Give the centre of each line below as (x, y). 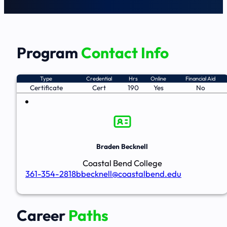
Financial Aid (201, 78)
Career (42, 215)
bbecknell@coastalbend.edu (129, 174)
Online (159, 78)
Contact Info (125, 52)
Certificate (46, 87)
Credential (99, 78)
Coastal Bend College (122, 163)
